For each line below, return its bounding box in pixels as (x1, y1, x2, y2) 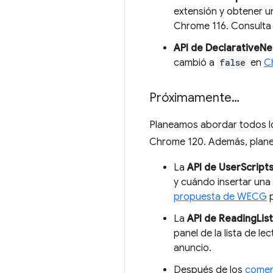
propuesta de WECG (174, 191, 267, 203)
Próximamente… (149, 90, 239, 105)
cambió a (174, 57, 217, 69)
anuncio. (174, 242, 211, 254)
